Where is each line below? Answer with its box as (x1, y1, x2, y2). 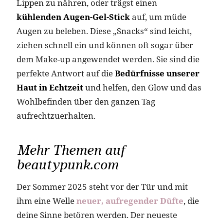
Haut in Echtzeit (16, 82, 83, 93)
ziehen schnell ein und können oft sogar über (16, 39, 193, 51)
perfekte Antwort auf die (16, 68, 115, 79)
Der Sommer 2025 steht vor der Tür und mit (16, 181, 188, 192)
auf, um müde (129, 11, 186, 22)
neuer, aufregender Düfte (76, 195, 183, 206)
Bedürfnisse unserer (114, 68, 200, 79)
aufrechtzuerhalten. (16, 110, 95, 121)
